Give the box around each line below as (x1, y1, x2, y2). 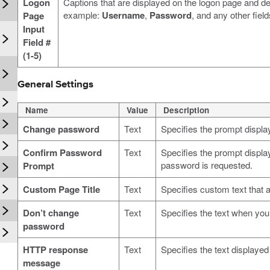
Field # (22, 35, 51, 49)
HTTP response (22, 242, 88, 256)
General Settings (17, 79, 93, 90)
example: (63, 8, 102, 21)
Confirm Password (22, 145, 102, 159)
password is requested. (160, 158, 253, 171)
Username (101, 8, 145, 22)
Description (163, 104, 209, 116)
